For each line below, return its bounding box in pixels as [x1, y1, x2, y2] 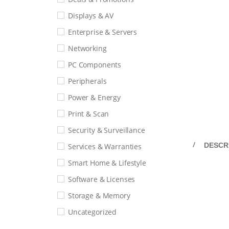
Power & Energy [68, 93, 121, 102]
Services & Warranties [68, 142, 142, 151]
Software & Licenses [68, 174, 135, 184]
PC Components [68, 60, 122, 70]
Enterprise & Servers [68, 27, 138, 37]
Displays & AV [68, 11, 114, 20]
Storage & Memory [68, 191, 130, 200]
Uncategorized [68, 207, 117, 217]
